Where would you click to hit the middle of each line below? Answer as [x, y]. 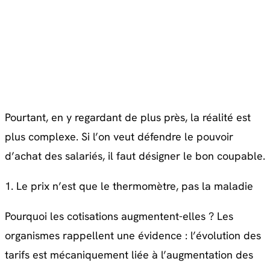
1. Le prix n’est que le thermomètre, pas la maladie [129, 186]
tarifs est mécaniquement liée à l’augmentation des [129, 255]
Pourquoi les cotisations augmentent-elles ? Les [119, 216]
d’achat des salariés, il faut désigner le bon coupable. [135, 156]
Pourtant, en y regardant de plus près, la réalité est [128, 118]
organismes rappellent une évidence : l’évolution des [133, 236]
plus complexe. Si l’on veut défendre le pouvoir [119, 137]
